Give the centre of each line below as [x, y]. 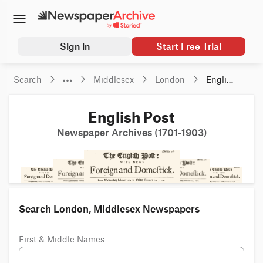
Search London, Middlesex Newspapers [109, 209]
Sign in [75, 47]
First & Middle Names [62, 240]
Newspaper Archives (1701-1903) [131, 133]
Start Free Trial [188, 47]
